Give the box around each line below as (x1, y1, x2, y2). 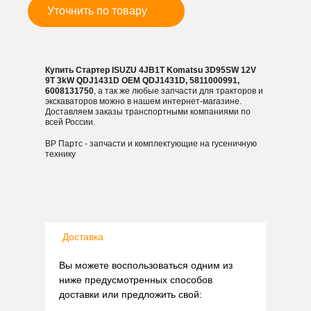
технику (45, 149, 76, 159)
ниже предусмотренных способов (59, 274, 212, 285)
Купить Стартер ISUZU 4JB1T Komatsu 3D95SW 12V (45, 65, 256, 75)
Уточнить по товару (47, 5, 147, 17)
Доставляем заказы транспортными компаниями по (45, 107, 251, 117)
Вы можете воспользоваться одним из (59, 260, 233, 271)
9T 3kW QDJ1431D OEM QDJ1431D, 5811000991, (45, 76, 239, 85)
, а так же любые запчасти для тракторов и (94, 86, 263, 96)
